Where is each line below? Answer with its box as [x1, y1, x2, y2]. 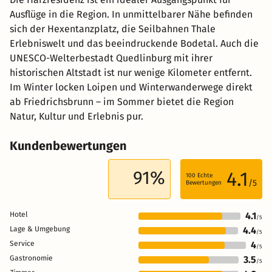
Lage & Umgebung [10, 224, 70, 233]
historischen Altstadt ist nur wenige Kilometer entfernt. [10, 66, 252, 78]
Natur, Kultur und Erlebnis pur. [10, 110, 143, 122]
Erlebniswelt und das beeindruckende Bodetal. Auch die [10, 37, 259, 49]
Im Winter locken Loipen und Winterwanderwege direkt [10, 81, 253, 93]
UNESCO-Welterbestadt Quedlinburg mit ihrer [10, 52, 212, 64]
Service [10, 239, 35, 248]
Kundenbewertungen [10, 138, 127, 153]
